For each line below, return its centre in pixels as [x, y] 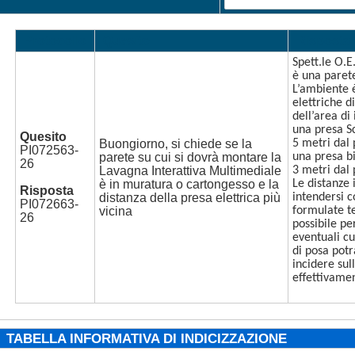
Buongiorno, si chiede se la [175, 143]
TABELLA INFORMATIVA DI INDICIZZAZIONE [146, 338]
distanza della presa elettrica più [189, 197]
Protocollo [55, 40]
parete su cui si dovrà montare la [190, 157]
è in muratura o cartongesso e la [189, 184]
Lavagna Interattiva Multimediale [190, 170]
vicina [115, 211]
